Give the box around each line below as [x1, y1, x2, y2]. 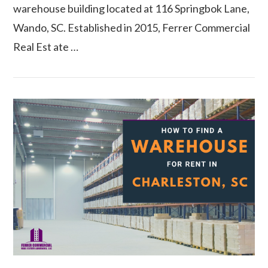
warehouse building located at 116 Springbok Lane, [13, 2, 250, 16]
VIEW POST [110, 48, 158, 57]
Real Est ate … [13, 40, 79, 54]
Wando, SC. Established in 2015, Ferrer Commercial [13, 21, 251, 35]
